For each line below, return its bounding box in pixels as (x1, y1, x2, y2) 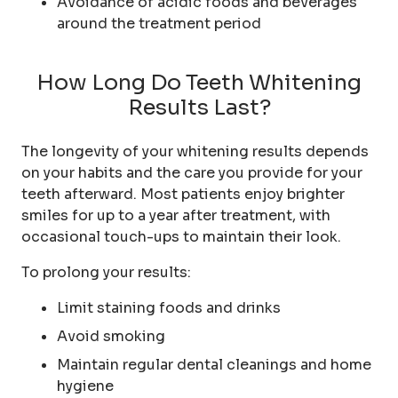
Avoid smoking (57, 326, 165, 346)
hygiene (57, 376, 114, 395)
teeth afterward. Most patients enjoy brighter (21, 184, 345, 203)
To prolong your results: (21, 262, 191, 282)
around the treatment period (57, 13, 261, 33)
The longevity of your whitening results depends (21, 141, 369, 161)
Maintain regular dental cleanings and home (57, 354, 371, 374)
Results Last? (127, 93, 271, 121)
